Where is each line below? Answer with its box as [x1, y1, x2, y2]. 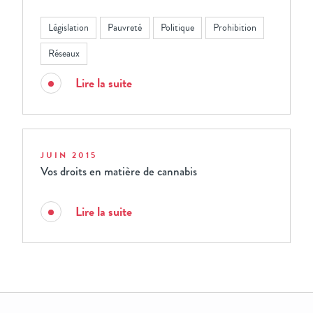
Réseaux [48, 46, 80, 61]
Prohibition [213, 20, 256, 35]
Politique [161, 20, 194, 35]
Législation [48, 20, 89, 35]
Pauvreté [108, 20, 142, 35]
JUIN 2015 [41, 149, 97, 161]
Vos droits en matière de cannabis [41, 163, 197, 180]
